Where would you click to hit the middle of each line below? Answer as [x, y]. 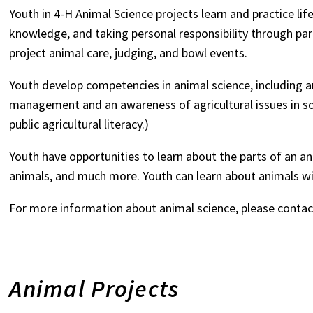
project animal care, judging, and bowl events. [129, 53]
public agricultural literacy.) [79, 124]
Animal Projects [94, 289]
